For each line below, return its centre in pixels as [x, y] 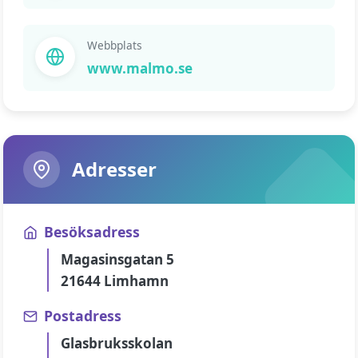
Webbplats [115, 45]
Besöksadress [92, 232]
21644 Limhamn [115, 281]
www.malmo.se [140, 68]
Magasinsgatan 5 [117, 259]
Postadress [83, 316]
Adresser [114, 169]
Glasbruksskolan [117, 343]
